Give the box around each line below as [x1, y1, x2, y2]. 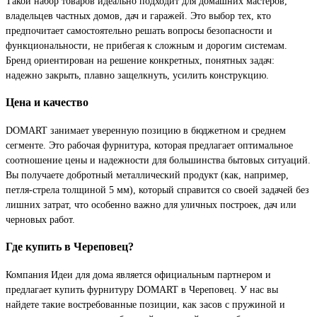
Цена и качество [6, 96, 88, 110]
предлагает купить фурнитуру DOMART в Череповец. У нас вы [6, 283, 278, 295]
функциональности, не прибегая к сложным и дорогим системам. [6, 39, 287, 51]
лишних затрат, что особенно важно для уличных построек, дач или [6, 198, 296, 210]
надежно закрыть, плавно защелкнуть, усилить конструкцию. [6, 69, 269, 81]
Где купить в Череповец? [6, 240, 134, 254]
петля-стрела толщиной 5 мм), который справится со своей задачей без [6, 183, 309, 195]
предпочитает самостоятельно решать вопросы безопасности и [6, 24, 272, 36]
